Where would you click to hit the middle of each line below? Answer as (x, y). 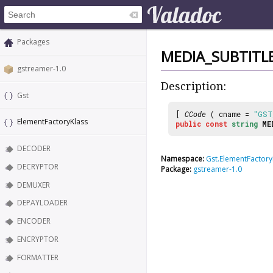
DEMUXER (34, 185)
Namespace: (183, 158)
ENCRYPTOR (38, 239)
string (245, 123)
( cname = (230, 114)
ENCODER (34, 221)
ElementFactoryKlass (52, 122)
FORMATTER (38, 257)
